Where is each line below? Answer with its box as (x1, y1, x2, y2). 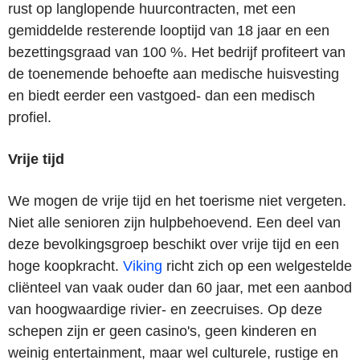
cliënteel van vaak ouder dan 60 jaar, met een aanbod (8, 279, 352, 296)
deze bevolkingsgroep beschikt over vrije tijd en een (8, 235, 339, 252)
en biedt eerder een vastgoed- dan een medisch (8, 87, 315, 104)
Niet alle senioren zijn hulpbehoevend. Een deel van (8, 214, 341, 231)
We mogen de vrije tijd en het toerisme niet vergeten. (8, 192, 346, 209)
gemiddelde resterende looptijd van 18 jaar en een (8, 22, 329, 39)
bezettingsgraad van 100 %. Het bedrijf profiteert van (8, 43, 346, 60)
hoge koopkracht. (8, 257, 123, 274)
